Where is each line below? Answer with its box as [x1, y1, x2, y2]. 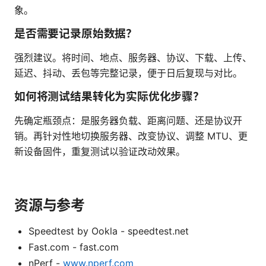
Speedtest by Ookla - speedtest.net [28, 225, 189, 237]
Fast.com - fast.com [28, 241, 119, 254]
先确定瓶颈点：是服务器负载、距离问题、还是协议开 [14, 115, 242, 127]
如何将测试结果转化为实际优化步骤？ [14, 90, 204, 104]
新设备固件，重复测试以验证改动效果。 [14, 145, 185, 158]
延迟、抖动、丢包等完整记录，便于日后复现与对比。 [14, 67, 242, 80]
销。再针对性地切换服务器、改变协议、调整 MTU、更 [14, 130, 248, 142]
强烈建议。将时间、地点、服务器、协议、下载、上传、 [14, 52, 252, 64]
